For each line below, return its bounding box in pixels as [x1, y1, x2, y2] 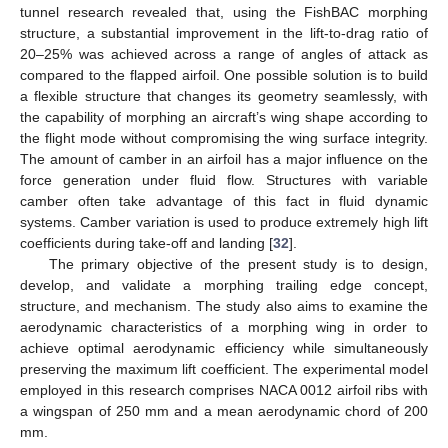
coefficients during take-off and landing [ [20, 234, 273, 251]
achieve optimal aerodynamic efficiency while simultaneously [20, 339, 428, 356]
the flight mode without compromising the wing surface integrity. [20, 129, 428, 146]
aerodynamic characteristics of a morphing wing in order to [20, 318, 428, 335]
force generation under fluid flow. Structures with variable [20, 171, 428, 188]
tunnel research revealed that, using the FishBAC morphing [20, 3, 428, 20]
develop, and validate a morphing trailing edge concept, [20, 276, 428, 293]
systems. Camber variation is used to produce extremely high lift [20, 213, 428, 230]
